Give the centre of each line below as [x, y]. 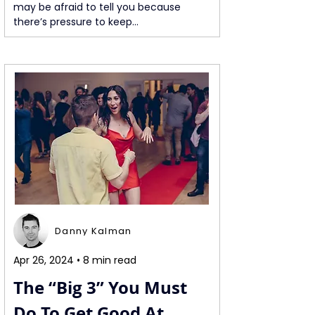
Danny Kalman [94, 231]
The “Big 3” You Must [102, 288]
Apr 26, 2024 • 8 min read [75, 260]
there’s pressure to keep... [76, 22]
